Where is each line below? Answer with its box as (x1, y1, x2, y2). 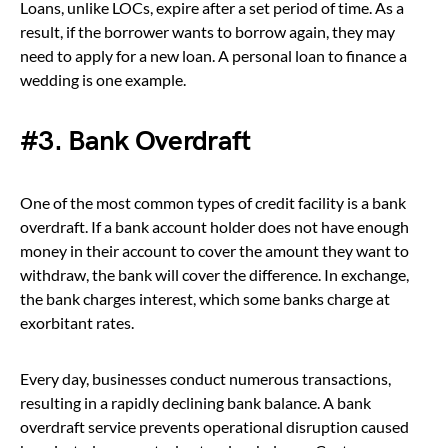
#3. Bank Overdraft (20, 124, 251, 158)
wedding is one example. (20, 69, 186, 89)
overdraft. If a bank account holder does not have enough (20, 216, 409, 236)
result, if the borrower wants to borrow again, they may (20, 21, 395, 41)
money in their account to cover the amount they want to (20, 240, 409, 260)
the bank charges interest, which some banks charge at (20, 288, 390, 308)
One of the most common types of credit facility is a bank (20, 192, 406, 212)
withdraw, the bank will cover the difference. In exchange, (20, 264, 409, 284)
